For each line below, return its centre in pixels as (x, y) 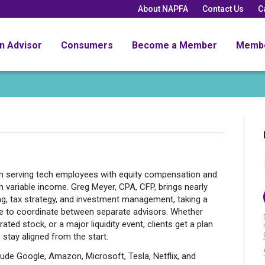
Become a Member (174, 45)
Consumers (87, 45)
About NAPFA (163, 9)
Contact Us (223, 9)
